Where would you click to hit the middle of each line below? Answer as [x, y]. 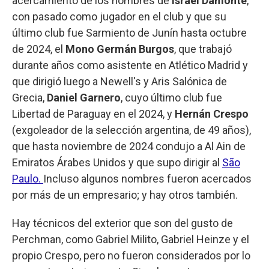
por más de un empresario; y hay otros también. [125, 195]
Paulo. [28, 178]
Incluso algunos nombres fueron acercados [147, 178]
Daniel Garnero [84, 97]
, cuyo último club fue [171, 97]
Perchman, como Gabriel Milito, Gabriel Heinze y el [131, 239]
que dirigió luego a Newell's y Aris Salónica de [119, 81]
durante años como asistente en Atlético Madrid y [130, 65]
